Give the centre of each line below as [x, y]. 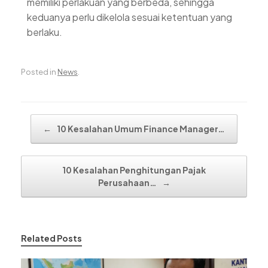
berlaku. [45, 32]
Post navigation [53, 120]
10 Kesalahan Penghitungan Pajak [134, 170]
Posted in [39, 72]
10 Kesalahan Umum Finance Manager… [140, 129]
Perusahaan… [128, 183]
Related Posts [51, 238]
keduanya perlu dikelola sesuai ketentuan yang [130, 17]
